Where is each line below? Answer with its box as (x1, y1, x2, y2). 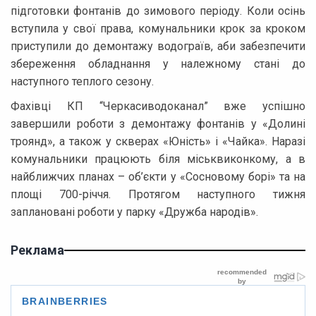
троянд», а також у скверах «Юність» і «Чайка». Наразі (11, 134, 305, 148)
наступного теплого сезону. (11, 74, 154, 88)
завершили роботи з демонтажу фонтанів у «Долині (11, 116, 305, 130)
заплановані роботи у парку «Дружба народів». (11, 205, 258, 219)
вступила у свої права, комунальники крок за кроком (11, 21, 305, 35)
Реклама (11, 242, 64, 257)
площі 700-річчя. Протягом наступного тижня (11, 187, 305, 201)
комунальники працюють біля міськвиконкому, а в (11, 152, 305, 166)
